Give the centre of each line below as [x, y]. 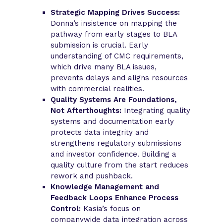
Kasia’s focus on [112, 208]
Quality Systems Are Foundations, [114, 99]
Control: [67, 208]
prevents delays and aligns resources [119, 78]
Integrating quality [156, 110]
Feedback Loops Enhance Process [115, 197]
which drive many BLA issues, [104, 67]
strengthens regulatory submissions [116, 143]
